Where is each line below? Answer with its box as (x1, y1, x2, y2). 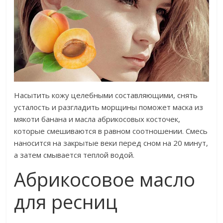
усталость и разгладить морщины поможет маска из (14, 102, 204, 112)
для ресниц (14, 188, 118, 215)
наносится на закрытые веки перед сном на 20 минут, (14, 137, 209, 148)
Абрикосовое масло (14, 166, 196, 192)
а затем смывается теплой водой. (14, 149, 135, 160)
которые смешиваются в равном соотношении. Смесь (14, 125, 208, 136)
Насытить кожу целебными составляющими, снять (14, 90, 198, 100)
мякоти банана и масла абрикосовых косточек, (14, 113, 181, 124)
